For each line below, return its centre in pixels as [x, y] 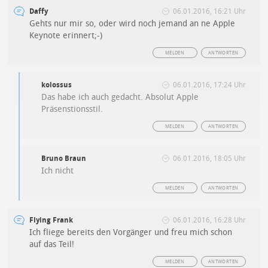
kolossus [57, 85]
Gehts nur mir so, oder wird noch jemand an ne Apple [133, 24]
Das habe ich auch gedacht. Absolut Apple [120, 98]
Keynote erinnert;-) [66, 36]
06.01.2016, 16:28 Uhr [209, 220]
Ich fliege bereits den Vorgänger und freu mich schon [131, 233]
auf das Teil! [52, 245]
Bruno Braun [64, 159]
